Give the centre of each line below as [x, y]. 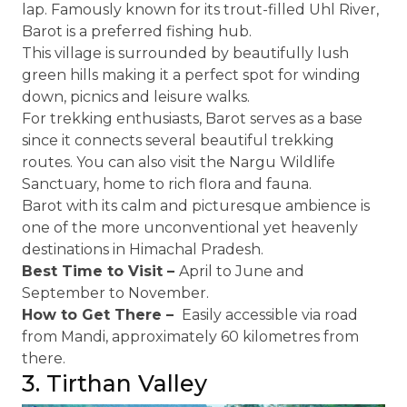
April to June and [242, 271]
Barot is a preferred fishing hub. [137, 31]
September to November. [115, 293]
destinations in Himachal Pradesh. [143, 249]
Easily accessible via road [268, 315]
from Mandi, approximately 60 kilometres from [190, 337]
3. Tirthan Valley [114, 383]
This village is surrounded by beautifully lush [185, 53]
